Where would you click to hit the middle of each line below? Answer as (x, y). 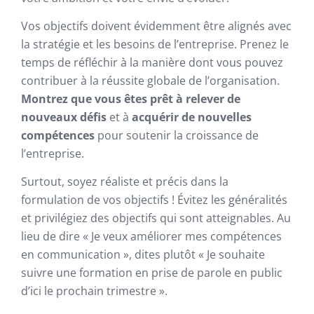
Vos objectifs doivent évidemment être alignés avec (156, 26)
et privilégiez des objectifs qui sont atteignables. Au (156, 218)
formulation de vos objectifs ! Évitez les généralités (154, 200)
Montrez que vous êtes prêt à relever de (131, 99)
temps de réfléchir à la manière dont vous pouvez (152, 62)
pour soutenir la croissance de (177, 135)
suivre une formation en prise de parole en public (152, 273)
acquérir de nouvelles (192, 117)
